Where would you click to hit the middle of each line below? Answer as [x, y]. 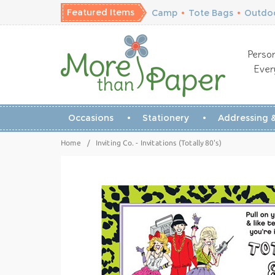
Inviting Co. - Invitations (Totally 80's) [159, 143]
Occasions [91, 118]
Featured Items [101, 12]
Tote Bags [211, 13]
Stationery [165, 118]
